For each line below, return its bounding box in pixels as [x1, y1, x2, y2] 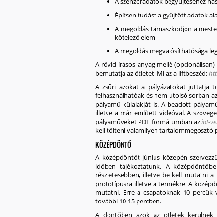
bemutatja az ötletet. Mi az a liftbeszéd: [95, 69, 209, 77]
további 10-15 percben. [95, 197, 161, 205]
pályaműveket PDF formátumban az [95, 117, 202, 126]
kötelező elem [115, 33, 155, 42]
